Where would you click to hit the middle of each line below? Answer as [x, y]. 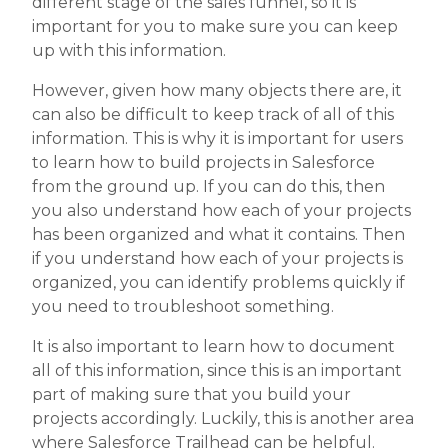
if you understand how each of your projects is [217, 259]
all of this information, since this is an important [217, 371]
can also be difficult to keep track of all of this [213, 115]
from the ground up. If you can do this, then [208, 187]
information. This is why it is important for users [217, 139]
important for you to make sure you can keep [215, 27]
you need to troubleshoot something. [183, 307]
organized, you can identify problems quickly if [218, 283]
